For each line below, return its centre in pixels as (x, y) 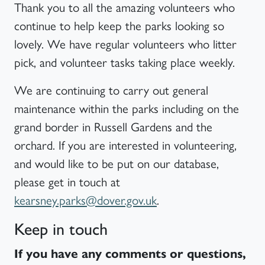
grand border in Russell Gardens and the (113, 126)
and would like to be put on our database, (117, 162)
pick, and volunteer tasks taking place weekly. (125, 61)
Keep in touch (61, 229)
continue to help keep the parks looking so (119, 25)
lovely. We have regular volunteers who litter (125, 43)
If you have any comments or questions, (130, 253)
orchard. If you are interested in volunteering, (125, 144)
